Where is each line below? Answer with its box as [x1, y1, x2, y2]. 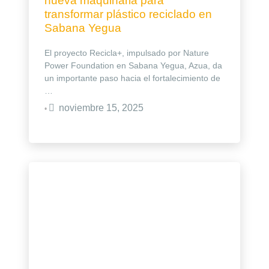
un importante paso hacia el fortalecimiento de [44, 73, 220, 83]
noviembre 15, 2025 [59, 102, 144, 113]
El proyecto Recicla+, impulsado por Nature [44, 47, 209, 58]
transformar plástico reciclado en [44, 8, 212, 21]
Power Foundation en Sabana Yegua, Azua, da [44, 60, 222, 70]
